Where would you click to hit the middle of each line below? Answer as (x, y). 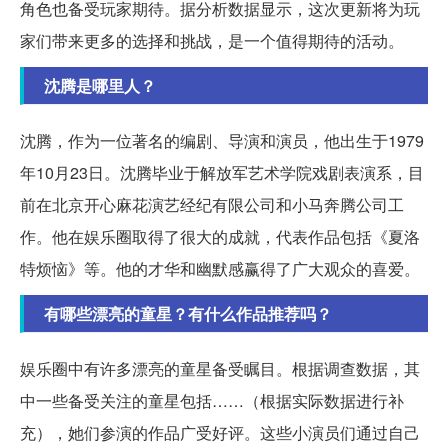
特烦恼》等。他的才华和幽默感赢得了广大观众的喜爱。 (220, 269)
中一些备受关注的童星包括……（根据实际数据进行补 (212, 401)
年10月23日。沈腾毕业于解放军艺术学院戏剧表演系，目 (222, 173)
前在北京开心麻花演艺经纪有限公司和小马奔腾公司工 (212, 205)
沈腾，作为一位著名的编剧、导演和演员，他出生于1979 (222, 141)
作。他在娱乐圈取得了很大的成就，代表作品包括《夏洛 (220, 237)
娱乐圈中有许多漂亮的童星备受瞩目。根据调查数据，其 (220, 369)
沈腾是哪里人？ (100, 86)
